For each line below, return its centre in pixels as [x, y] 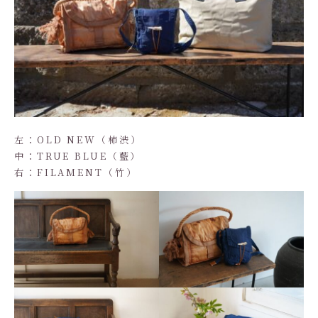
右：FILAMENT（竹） [76, 172]
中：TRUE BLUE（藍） [78, 156]
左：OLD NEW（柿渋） [78, 139]
